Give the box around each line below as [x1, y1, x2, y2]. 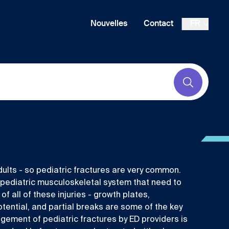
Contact [144, 20, 173, 28]
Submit [187, 82, 215, 91]
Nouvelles [90, 20, 127, 28]
